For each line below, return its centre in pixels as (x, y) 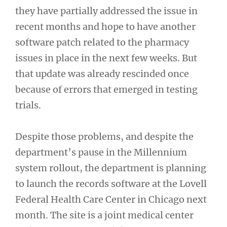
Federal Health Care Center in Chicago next (111, 199)
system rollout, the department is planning (111, 168)
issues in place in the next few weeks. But (106, 58)
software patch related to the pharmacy (102, 42)
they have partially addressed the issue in (106, 11)
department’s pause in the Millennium (101, 152)
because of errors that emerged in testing (106, 89)
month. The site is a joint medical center (104, 215)
